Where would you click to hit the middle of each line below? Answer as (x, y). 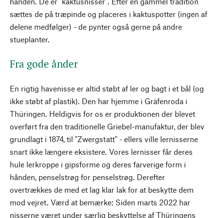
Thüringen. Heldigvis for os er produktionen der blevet (102, 113)
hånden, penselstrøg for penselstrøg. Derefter (87, 177)
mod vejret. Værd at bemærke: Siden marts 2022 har (100, 202)
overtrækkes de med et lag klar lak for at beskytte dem (102, 189)
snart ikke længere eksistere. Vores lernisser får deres (101, 151)
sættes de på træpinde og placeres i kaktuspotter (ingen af (109, 14)
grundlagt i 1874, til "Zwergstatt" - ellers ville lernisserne (104, 139)
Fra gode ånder (44, 64)
